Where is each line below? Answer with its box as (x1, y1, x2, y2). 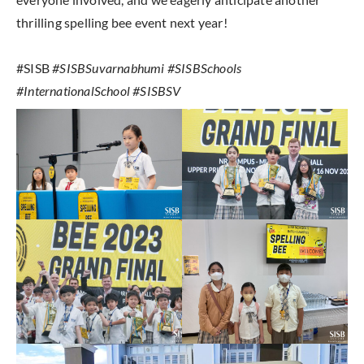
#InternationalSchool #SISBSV (16, 82, 181, 98)
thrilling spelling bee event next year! (16, 14, 227, 30)
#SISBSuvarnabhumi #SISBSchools (52, 59, 242, 76)
